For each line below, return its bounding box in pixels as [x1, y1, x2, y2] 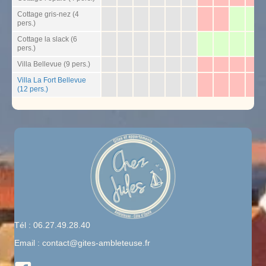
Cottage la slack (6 [17, 35, 77, 43]
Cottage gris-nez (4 [17, 10, 79, 18]
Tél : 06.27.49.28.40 [14, 220, 90, 230]
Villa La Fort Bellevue [17, 76, 86, 84]
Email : [14, 238, 42, 248]
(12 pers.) [17, 85, 48, 93]
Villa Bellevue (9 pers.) [17, 60, 90, 68]
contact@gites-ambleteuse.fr [42, 238, 150, 248]
